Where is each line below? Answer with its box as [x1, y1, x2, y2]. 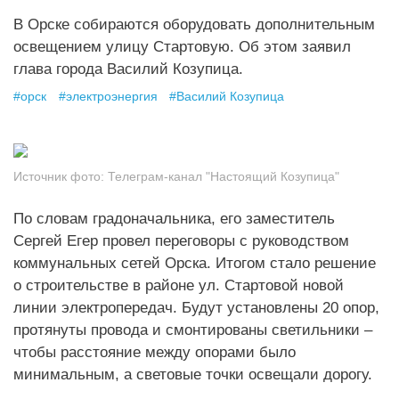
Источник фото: [13, 169, 104, 183]
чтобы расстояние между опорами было [13, 342, 296, 361]
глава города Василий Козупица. [13, 60, 243, 78]
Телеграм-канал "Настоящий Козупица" [108, 169, 339, 183]
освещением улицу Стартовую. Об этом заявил [13, 37, 351, 56]
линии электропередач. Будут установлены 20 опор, [13, 297, 379, 316]
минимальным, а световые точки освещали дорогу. [13, 364, 372, 383]
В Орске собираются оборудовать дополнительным [13, 15, 375, 34]
